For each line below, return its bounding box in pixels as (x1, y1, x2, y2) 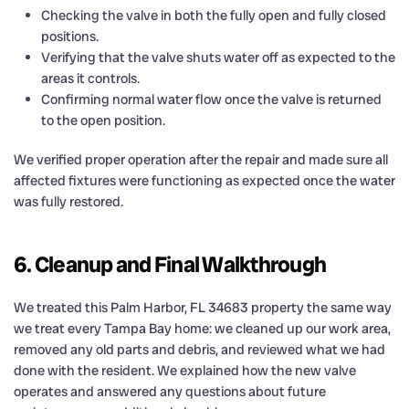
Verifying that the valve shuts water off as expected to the (41, 47, 395, 67)
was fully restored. (14, 192, 123, 211)
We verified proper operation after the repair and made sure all (14, 150, 388, 169)
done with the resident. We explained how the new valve (14, 361, 356, 380)
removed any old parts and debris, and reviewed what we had (14, 340, 385, 359)
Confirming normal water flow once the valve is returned (41, 89, 382, 109)
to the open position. (41, 110, 165, 130)
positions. (41, 26, 99, 46)
